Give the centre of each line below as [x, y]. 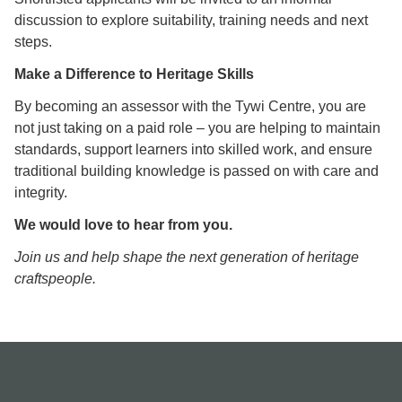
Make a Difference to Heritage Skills [134, 74]
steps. [33, 42]
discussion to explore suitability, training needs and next [191, 21]
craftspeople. [55, 279]
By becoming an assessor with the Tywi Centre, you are [190, 107]
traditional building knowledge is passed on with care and [197, 171]
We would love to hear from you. [123, 225]
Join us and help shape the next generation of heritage [187, 258]
